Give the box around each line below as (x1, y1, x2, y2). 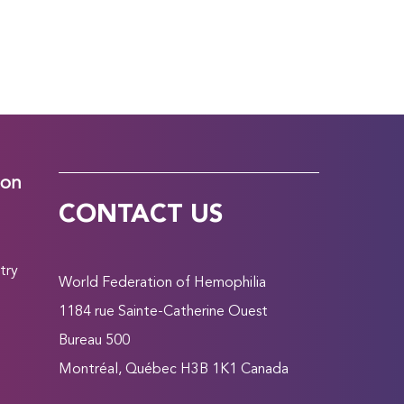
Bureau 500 (58, 334, 130, 349)
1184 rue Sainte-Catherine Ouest (58, 305, 268, 320)
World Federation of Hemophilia (58, 276, 266, 291)
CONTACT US (58, 195, 223, 235)
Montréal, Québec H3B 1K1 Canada (58, 363, 289, 378)
